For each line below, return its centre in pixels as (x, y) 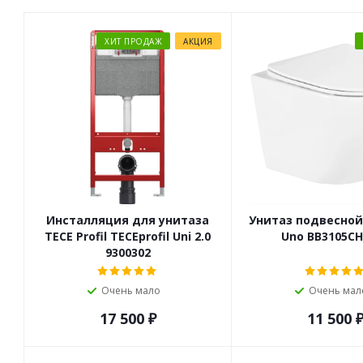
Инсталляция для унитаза (128, 220)
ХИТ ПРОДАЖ (134, 41)
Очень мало (131, 290)
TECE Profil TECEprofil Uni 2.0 (128, 236)
